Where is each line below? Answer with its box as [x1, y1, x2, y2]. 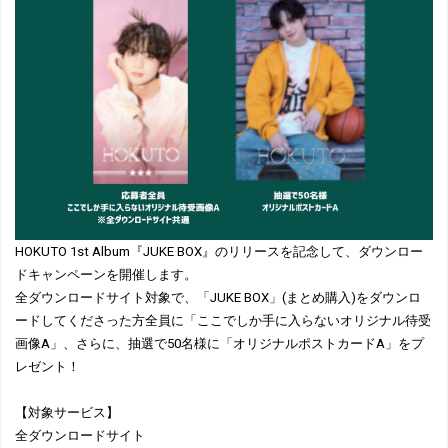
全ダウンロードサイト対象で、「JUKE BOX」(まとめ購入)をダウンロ [15, 290, 421, 305]
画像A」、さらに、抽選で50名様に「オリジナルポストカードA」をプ [15, 336, 424, 351]
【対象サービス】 [15, 405, 119, 420]
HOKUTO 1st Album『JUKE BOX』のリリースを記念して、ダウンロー [15, 244, 423, 259]
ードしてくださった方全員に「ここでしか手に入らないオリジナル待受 [15, 313, 431, 328]
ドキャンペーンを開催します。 [15, 267, 197, 282]
